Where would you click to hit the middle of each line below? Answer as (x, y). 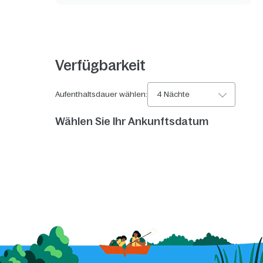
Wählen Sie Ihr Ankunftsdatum (132, 122)
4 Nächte (173, 95)
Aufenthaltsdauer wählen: (102, 95)
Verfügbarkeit (101, 66)
